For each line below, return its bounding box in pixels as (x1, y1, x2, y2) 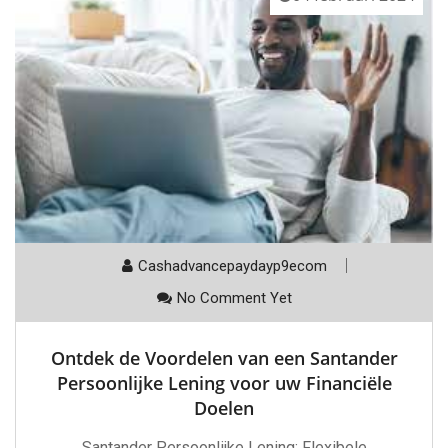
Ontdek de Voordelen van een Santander (50, 346, 398, 371)
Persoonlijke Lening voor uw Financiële (56, 371, 392, 396)
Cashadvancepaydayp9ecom (137, 257, 327, 276)
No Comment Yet (176, 289, 292, 308)
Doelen (194, 396, 254, 421)
